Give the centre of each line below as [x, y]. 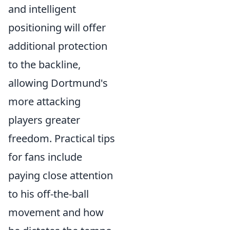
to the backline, [44, 64]
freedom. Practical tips [62, 138]
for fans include [45, 157]
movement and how [56, 212]
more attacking [44, 101]
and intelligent [42, 9]
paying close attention [61, 175]
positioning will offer [57, 27]
